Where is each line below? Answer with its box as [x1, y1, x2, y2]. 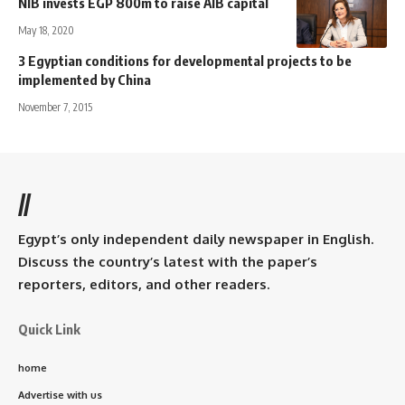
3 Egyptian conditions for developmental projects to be [18, 52, 352, 69]
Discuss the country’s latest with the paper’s [18, 252, 317, 270]
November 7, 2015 [18, 99, 92, 114]
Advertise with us [18, 388, 102, 401]
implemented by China [18, 71, 151, 88]
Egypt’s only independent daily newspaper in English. [18, 230, 373, 248]
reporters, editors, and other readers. [18, 275, 269, 293]
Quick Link [18, 320, 80, 337]
